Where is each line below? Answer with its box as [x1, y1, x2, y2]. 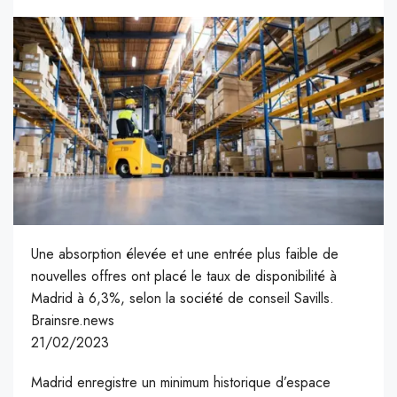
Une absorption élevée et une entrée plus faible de [31, 244, 339, 265]
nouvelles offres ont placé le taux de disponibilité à [31, 266, 337, 287]
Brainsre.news [31, 310, 114, 331]
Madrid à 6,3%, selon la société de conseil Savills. [31, 288, 334, 309]
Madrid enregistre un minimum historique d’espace [31, 372, 331, 393]
